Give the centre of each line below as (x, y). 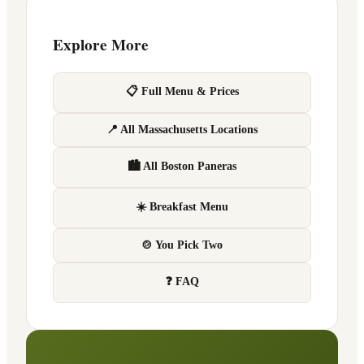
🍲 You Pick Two (182, 245)
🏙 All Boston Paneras (182, 166)
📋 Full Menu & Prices (182, 91)
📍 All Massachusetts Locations (182, 129)
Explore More (101, 44)
